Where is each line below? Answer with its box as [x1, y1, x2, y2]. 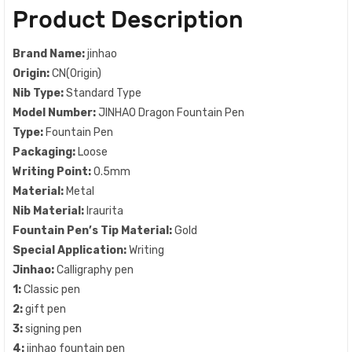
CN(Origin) [52, 66, 101, 80]
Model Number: [13, 105, 98, 119]
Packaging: [13, 145, 78, 159]
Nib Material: [13, 203, 86, 218]
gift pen [25, 302, 66, 316]
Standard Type [66, 86, 141, 100]
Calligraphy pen [57, 262, 134, 277]
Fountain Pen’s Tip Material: [13, 223, 174, 237]
